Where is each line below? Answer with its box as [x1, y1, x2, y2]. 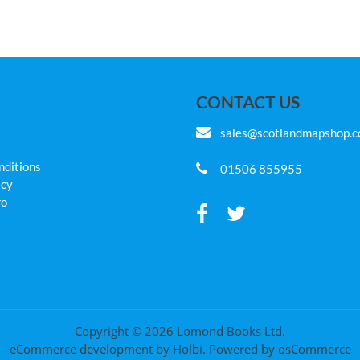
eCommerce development [9, 341, 153, 358]
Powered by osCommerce [208, 341, 351, 358]
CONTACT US [196, 91, 300, 112]
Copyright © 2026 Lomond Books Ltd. [75, 323, 285, 340]
